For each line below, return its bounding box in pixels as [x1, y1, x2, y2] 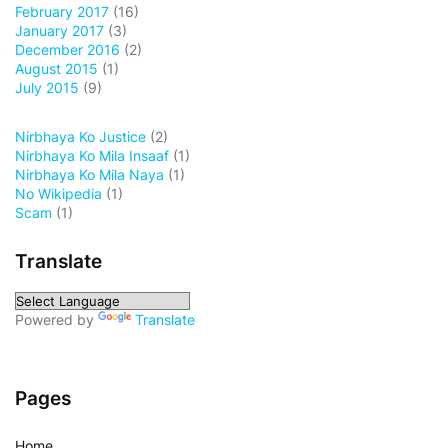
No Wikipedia [15, 184, 102, 202]
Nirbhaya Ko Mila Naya [15, 165, 164, 183]
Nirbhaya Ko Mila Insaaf [15, 146, 169, 164]
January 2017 [15, 21, 104, 39]
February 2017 [15, 2, 109, 20]
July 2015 [15, 78, 79, 96]
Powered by [15, 310, 98, 328]
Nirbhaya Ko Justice [15, 127, 146, 145]
